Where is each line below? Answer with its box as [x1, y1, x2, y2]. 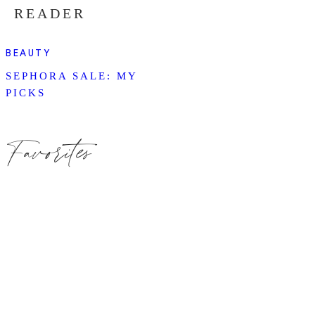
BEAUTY [6, 49, 51, 58]
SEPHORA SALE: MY [6, 70, 137, 82]
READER [13, 6, 86, 22]
